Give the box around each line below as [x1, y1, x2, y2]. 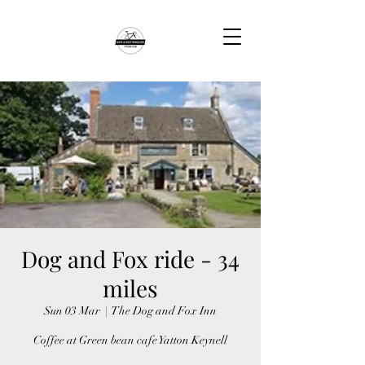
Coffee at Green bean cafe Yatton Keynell [33, 333, 227, 347]
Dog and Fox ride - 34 [21, 244, 240, 274]
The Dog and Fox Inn [112, 304, 217, 318]
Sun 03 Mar [44, 304, 100, 318]
